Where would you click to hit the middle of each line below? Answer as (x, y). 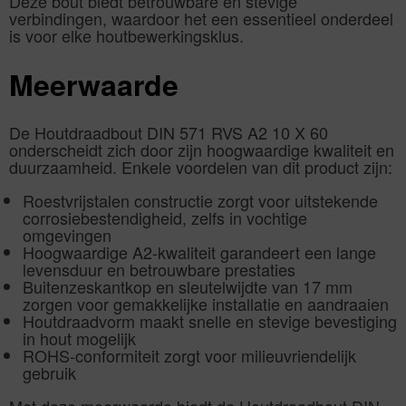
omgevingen (67, 234)
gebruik (49, 372)
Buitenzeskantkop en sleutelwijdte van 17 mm (188, 286)
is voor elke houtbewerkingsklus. (126, 36)
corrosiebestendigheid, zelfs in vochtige (165, 217)
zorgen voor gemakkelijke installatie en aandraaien (206, 303)
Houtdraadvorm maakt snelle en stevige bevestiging (210, 320)
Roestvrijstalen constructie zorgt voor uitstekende (200, 200)
